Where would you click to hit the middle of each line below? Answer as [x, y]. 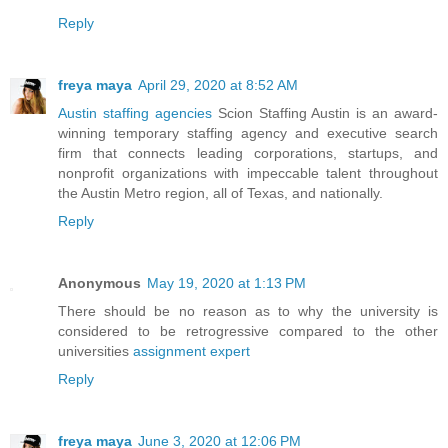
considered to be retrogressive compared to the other [248, 331]
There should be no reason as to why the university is [248, 311]
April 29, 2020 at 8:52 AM [218, 85]
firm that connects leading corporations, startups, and [248, 153]
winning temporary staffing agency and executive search [248, 133]
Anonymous [99, 283]
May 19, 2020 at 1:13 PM [226, 283]
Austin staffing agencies [135, 113]
